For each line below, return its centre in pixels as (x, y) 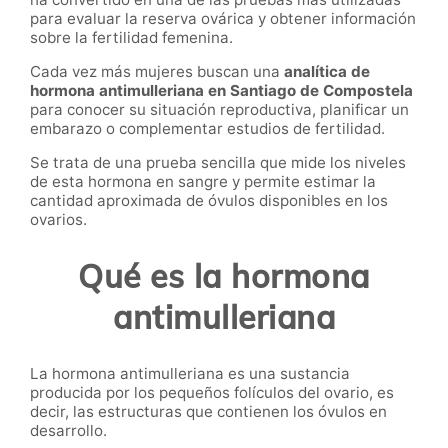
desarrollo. (68, 431)
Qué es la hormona (224, 275)
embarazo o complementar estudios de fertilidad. (207, 129)
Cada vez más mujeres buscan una (157, 72)
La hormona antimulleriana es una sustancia (190, 374)
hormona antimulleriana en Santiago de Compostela (221, 91)
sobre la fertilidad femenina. (131, 37)
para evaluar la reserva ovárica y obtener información (223, 18)
